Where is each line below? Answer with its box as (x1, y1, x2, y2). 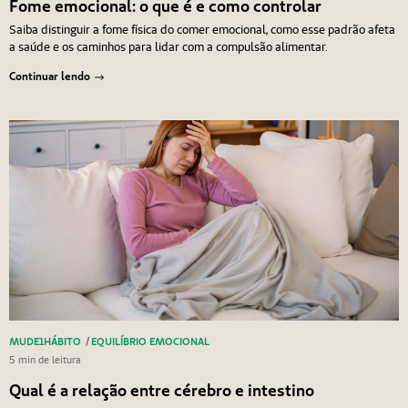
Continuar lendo (8, 68, 90, 84)
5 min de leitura (8, 353, 81, 367)
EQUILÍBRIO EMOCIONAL (90, 334, 209, 349)
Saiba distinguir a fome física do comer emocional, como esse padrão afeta (8, 22, 395, 38)
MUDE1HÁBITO (8, 334, 81, 349)
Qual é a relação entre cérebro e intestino (8, 380, 314, 402)
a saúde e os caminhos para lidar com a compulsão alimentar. (8, 39, 328, 56)
